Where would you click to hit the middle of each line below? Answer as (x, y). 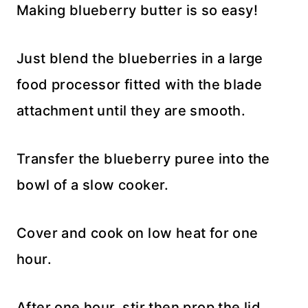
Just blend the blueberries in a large (140, 58)
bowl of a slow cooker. (93, 185)
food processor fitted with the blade (140, 84)
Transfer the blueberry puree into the (143, 158)
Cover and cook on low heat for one (137, 233)
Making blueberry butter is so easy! (137, 10)
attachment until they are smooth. (131, 110)
